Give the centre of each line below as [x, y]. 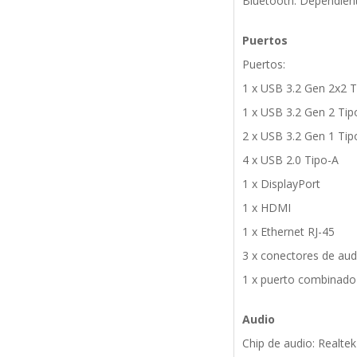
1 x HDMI [266, 208]
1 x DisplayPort [281, 184]
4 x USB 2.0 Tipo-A [290, 160]
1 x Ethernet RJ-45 [288, 232]
